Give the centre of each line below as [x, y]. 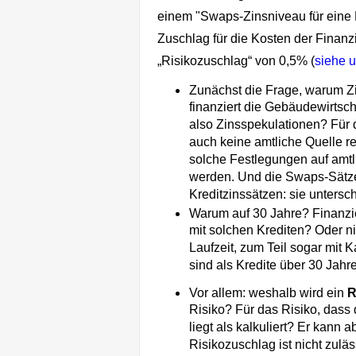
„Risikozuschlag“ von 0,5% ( [236, 61]
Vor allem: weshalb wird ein [268, 293]
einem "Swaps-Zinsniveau [233, 17]
